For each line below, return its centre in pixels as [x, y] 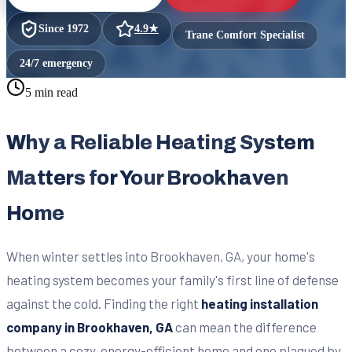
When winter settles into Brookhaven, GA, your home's [161, 256]
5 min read [51, 92]
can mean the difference [245, 326]
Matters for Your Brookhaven [148, 178]
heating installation [260, 303]
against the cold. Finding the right [104, 303]
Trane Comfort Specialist [245, 35]
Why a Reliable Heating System [161, 142]
